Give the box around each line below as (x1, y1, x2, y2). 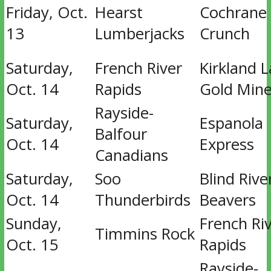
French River (94, 57, 182, 79)
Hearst (94, 2, 143, 23)
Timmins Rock (94, 223, 195, 244)
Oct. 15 (5, 234, 59, 255)
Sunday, (5, 213, 62, 234)
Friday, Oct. (5, 2, 88, 23)
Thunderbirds (94, 189, 191, 211)
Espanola (199, 113, 263, 134)
